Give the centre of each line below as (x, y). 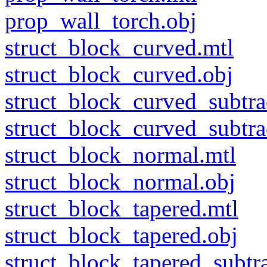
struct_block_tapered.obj (121, 235)
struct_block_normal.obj (120, 181)
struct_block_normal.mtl (120, 155)
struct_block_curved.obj (119, 74)
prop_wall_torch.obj (101, 21)
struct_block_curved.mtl (119, 47)
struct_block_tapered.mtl (122, 208)
